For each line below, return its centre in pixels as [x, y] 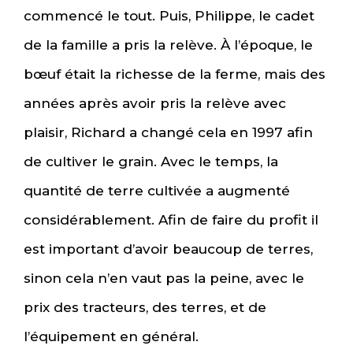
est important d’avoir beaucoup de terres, [168, 249]
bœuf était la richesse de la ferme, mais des [175, 74]
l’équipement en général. [111, 336]
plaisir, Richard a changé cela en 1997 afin [168, 132]
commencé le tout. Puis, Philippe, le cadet [169, 15]
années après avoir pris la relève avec [155, 103]
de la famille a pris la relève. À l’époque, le [168, 45]
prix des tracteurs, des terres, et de [145, 307]
